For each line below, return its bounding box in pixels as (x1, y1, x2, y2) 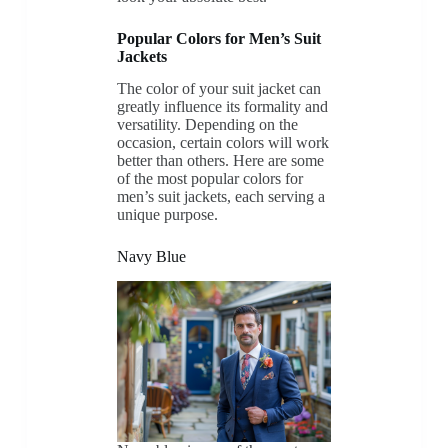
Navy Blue (116, 248, 186, 266)
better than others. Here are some (116, 152, 324, 170)
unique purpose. (116, 206, 218, 224)
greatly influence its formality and (116, 98, 328, 116)
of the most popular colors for (116, 170, 303, 188)
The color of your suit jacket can (116, 80, 321, 98)
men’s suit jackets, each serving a (116, 188, 325, 206)
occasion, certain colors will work (116, 134, 329, 152)
